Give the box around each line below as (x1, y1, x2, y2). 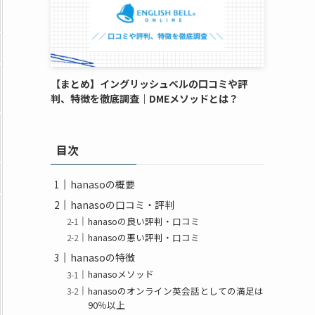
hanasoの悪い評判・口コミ (88, 231, 200, 245)
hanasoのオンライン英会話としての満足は (88, 283, 264, 297)
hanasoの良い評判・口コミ (88, 214, 200, 229)
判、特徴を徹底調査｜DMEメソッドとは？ (51, 91, 238, 105)
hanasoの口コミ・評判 (70, 198, 174, 212)
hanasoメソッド (88, 267, 155, 281)
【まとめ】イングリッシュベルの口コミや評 (51, 77, 247, 91)
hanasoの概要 (70, 177, 135, 191)
